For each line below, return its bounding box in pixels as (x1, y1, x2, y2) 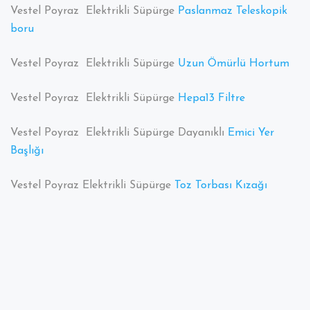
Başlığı (10, 145, 44, 157)
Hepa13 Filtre (178, 93, 245, 104)
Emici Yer (228, 127, 274, 139)
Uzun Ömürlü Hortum (178, 58, 289, 70)
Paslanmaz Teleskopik (178, 6, 287, 17)
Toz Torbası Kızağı (174, 180, 267, 192)
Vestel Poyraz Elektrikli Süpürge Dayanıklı (10, 127, 228, 139)
